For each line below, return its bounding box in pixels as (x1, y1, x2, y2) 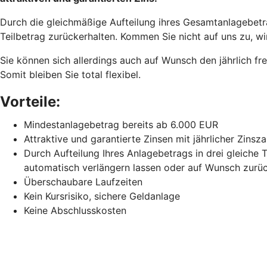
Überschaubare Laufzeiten (24, 176, 142, 188)
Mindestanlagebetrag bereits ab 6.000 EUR (24, 119, 218, 131)
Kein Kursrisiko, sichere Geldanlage (24, 190, 180, 202)
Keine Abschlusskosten (24, 204, 126, 216)
